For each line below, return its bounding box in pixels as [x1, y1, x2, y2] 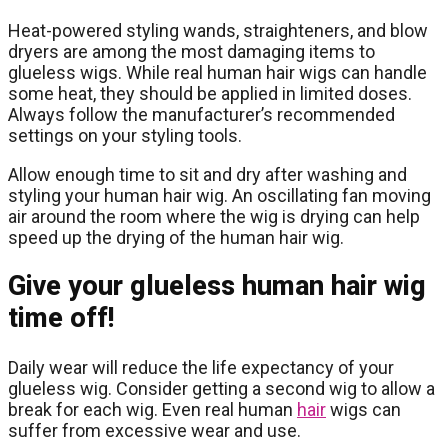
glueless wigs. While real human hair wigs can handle [8, 61, 427, 83]
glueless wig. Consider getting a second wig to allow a [8, 377, 435, 399]
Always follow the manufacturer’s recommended [8, 103, 395, 125]
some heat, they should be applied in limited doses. [8, 82, 412, 104]
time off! [8, 302, 114, 335]
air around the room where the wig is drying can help [8, 205, 420, 227]
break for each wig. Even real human [8, 398, 297, 420]
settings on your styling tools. [8, 124, 242, 146]
